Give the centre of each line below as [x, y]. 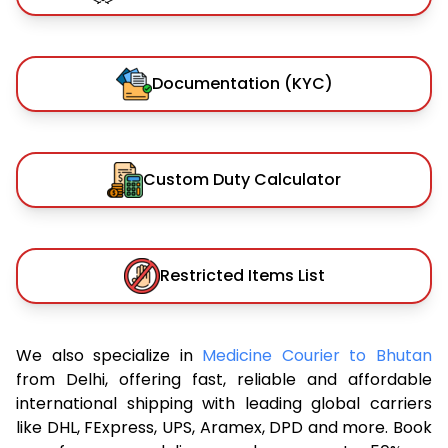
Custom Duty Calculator [242, 179]
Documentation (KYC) [242, 83]
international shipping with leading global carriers [224, 403]
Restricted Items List [242, 275]
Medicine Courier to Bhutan [317, 355]
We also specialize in [109, 355]
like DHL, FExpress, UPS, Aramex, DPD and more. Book [224, 427]
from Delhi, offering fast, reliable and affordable [224, 379]
